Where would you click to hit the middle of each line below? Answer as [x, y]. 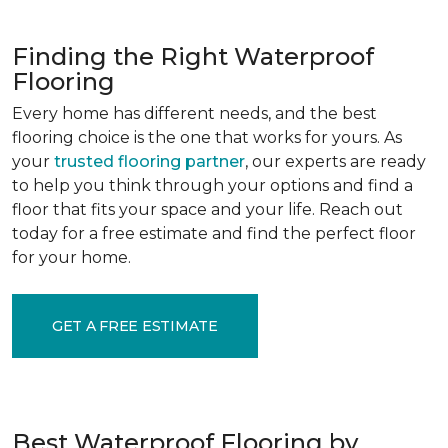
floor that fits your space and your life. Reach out [207, 209]
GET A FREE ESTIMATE [135, 325]
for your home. [71, 257]
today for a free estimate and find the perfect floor [214, 233]
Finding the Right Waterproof [193, 56]
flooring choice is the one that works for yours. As [207, 137]
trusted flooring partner [149, 161]
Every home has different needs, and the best [194, 113]
